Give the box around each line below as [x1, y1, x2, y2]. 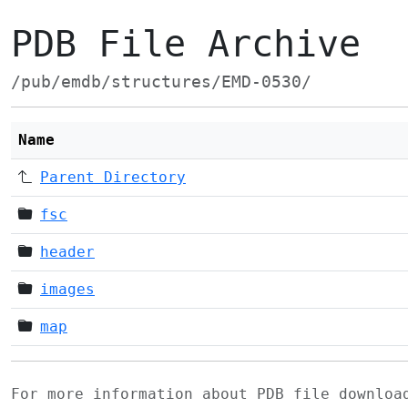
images [40, 280, 95, 298]
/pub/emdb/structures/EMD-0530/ [11, 73, 311, 91]
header [40, 243, 95, 260]
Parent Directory [40, 168, 186, 186]
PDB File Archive [11, 23, 361, 65]
